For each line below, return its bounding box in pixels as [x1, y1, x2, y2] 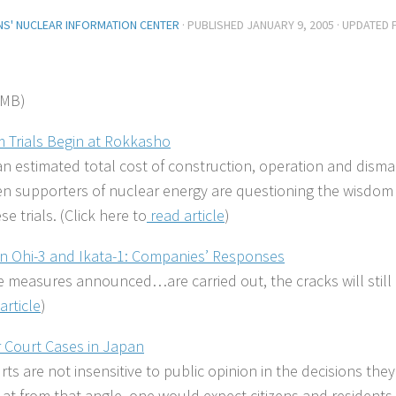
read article [147, 205, 225, 225]
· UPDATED [334, 17, 392, 33]
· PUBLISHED [182, 17, 247, 33]
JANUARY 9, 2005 [247, 17, 334, 33]
